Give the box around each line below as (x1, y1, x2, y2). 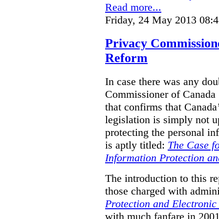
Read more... (105, 1, 161, 14)
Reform (105, 51, 148, 66)
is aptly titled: (105, 139, 168, 152)
